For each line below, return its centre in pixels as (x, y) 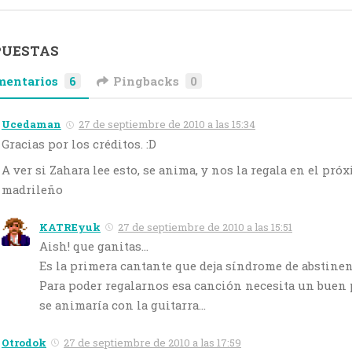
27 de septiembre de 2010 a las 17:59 (152, 342)
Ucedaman (31, 125)
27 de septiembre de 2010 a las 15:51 (205, 227)
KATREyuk (70, 227)
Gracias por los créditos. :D (79, 143)
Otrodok (24, 342)
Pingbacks (147, 81)
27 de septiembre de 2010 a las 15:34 (167, 125)
